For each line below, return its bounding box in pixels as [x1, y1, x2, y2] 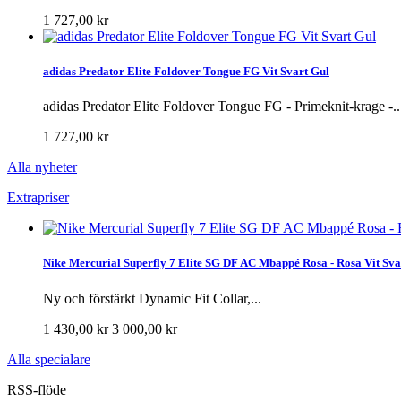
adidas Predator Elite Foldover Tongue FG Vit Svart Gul [43, 64, 329, 79]
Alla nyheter [7, 159, 77, 175]
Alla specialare [7, 351, 90, 367]
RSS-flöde [7, 381, 66, 397]
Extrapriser [7, 190, 69, 206]
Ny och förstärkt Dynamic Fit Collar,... [43, 290, 261, 306]
